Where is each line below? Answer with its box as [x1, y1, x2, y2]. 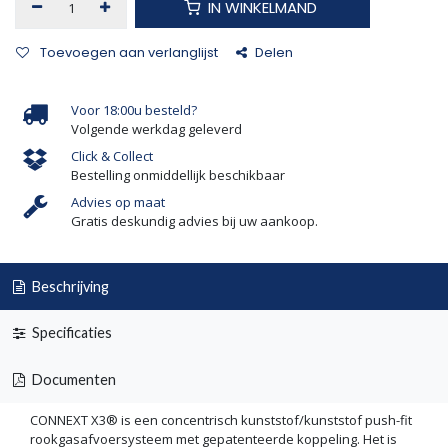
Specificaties [28, 324, 112, 342]
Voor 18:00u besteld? [71, 101, 197, 119]
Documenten [28, 370, 116, 388]
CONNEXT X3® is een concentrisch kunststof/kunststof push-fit [30, 410, 412, 429]
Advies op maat [71, 193, 165, 211]
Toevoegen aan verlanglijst [40, 43, 218, 62]
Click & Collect [71, 147, 153, 165]
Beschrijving [28, 277, 109, 295]
